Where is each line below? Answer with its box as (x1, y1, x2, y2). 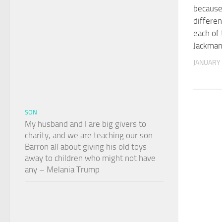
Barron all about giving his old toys (25, 142, 147, 152)
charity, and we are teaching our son (25, 130, 153, 141)
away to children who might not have (25, 153, 156, 164)
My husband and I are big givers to (25, 119, 146, 129)
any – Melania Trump (25, 165, 100, 175)
